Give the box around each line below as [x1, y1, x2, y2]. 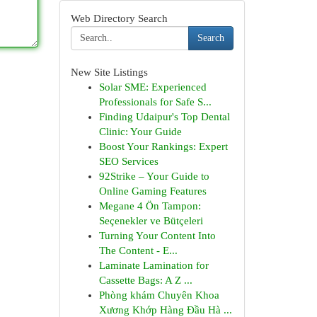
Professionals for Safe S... [98, 96, 212, 108]
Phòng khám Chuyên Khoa [98, 289, 219, 301]
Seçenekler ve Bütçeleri [98, 215, 203, 226]
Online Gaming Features [98, 185, 207, 197]
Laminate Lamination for [98, 260, 209, 271]
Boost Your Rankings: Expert [98, 141, 228, 152]
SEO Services [98, 156, 158, 167]
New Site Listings [70, 67, 148, 78]
